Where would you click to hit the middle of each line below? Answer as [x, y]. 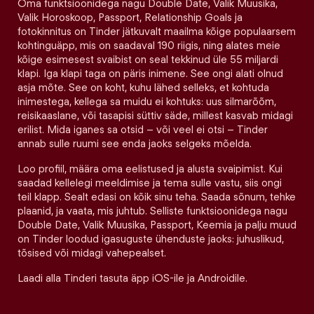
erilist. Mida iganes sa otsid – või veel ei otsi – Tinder [143, 130]
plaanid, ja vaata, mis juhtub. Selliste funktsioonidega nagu [152, 211]
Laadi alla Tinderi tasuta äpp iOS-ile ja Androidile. [132, 278]
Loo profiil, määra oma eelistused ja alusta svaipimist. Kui [150, 169]
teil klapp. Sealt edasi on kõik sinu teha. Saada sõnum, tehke [157, 197]
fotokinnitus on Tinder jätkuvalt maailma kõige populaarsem [157, 32]
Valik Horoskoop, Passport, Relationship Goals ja [130, 18]
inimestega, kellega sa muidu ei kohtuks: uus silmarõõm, [147, 102]
